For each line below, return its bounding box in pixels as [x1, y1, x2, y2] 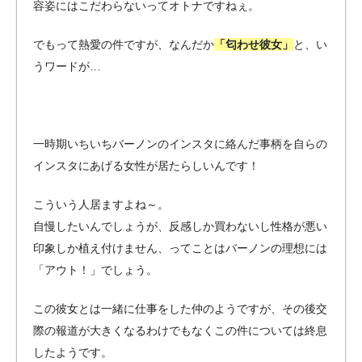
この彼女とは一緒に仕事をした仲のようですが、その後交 [33, 302, 327, 316]
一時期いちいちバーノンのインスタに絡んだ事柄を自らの [33, 137, 327, 151]
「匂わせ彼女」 [214, 38, 293, 52]
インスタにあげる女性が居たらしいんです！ [33, 159, 259, 173]
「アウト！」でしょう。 [33, 263, 158, 277]
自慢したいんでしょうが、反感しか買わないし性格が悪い [33, 220, 327, 234]
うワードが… [33, 60, 101, 74]
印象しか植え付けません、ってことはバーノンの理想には [33, 242, 327, 255]
